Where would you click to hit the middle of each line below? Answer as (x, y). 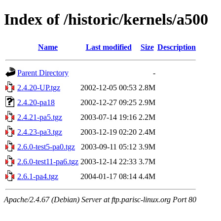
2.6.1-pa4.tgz (38, 176)
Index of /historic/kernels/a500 (106, 19)
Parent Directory (43, 73)
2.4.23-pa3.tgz (40, 132)
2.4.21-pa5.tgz (40, 117)
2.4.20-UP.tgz (39, 87)
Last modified (109, 47)
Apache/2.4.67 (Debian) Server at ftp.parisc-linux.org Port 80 (100, 199)
